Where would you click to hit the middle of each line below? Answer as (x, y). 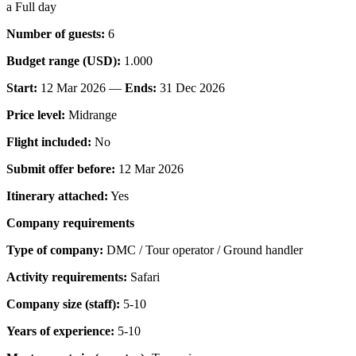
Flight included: (49, 141)
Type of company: (55, 250)
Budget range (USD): (64, 60)
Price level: (36, 114)
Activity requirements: (67, 277)
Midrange (91, 114)
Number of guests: (56, 33)
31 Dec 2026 (191, 87)
